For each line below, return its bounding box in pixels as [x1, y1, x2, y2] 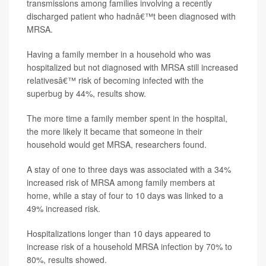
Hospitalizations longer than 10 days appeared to [27, 227, 211, 240]
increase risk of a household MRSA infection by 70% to [27, 240, 232, 253]
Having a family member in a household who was [27, 48, 211, 61]
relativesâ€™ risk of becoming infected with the [27, 74, 204, 87]
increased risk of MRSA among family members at [27, 176, 215, 189]
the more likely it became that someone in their [27, 125, 202, 138]
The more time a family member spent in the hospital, [27, 112, 227, 125]
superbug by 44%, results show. [27, 87, 146, 100]
